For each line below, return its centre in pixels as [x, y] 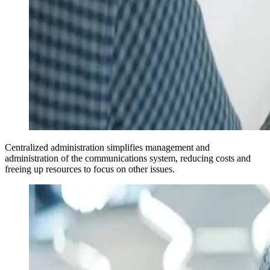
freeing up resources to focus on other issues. [90, 169]
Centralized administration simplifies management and [107, 147]
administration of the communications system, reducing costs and [128, 158]
